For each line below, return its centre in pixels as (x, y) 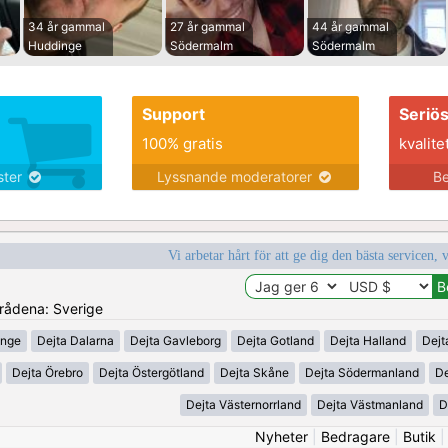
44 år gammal (350, 27)
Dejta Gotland (275, 341)
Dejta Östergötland (151, 373)
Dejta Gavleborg (175, 341)
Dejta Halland (367, 341)
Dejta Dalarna (75, 341)
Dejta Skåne (254, 373)
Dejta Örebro (47, 373)
